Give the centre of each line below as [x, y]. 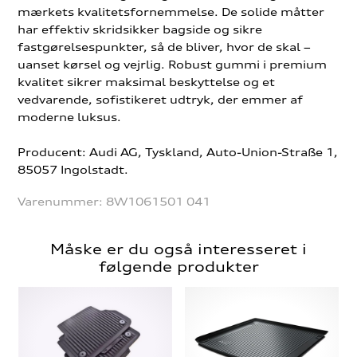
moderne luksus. [70, 117]
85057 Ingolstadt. [73, 170]
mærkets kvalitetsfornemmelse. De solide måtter [171, 12]
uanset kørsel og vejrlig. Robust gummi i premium [173, 65]
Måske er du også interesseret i [178, 249]
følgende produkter [178, 267]
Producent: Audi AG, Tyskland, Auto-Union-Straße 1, [178, 152]
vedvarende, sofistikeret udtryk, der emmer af [161, 100]
